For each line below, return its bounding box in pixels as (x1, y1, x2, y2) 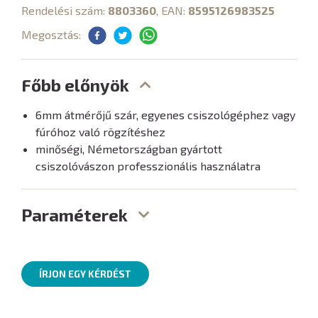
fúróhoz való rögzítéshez (35, 125, 165, 138)
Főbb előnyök (21, 75, 129, 95)
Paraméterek (21, 204, 128, 225)
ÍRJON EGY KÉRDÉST (39, 268, 131, 280)
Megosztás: (21, 28, 81, 41)
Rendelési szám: (21, 4, 108, 17)
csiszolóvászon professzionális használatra (35, 159, 261, 172)
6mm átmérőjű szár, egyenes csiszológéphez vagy (35, 108, 295, 121)
